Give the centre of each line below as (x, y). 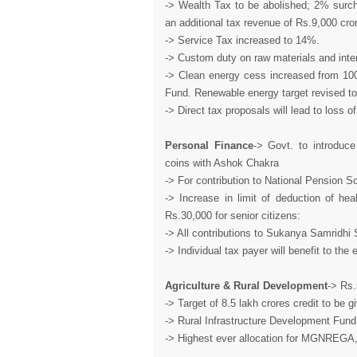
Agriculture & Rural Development (246, 286)
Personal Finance (209, 145)
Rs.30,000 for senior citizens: (233, 216)
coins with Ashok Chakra (222, 163)
